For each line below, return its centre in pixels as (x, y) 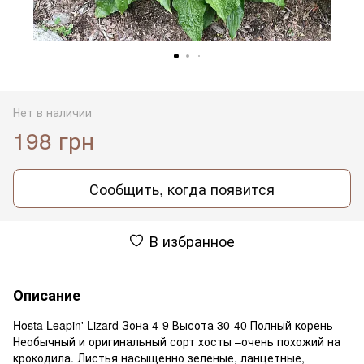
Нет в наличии (52, 112)
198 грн (54, 139)
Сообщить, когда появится (182, 188)
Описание (47, 295)
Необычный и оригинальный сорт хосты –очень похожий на (177, 341)
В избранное (192, 240)
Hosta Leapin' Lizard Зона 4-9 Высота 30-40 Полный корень (173, 325)
